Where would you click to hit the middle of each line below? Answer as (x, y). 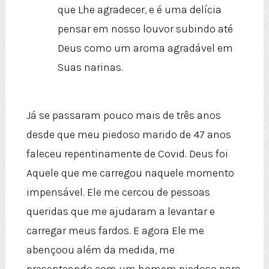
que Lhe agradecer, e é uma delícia (139, 10)
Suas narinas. (90, 68)
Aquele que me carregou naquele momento (130, 173)
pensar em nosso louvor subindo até (145, 29)
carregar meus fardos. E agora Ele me (115, 231)
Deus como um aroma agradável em (145, 48)
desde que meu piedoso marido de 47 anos (128, 135)
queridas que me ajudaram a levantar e (120, 212)
